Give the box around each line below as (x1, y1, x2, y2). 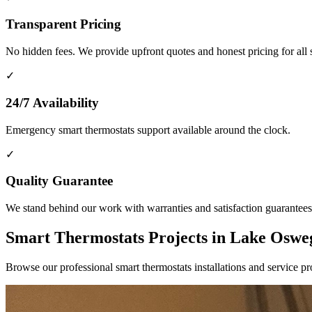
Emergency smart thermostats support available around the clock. (6, 123, 290, 136)
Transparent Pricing (6, 17, 121, 32)
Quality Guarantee (6, 173, 113, 189)
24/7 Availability (6, 95, 99, 110)
